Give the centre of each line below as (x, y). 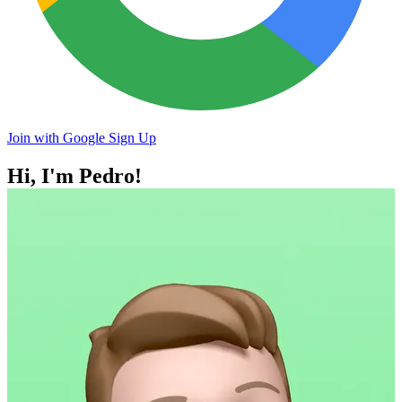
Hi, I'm (43, 176)
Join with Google (58, 138)
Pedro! (110, 176)
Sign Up (132, 138)
